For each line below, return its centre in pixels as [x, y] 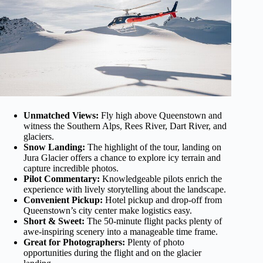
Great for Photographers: [74, 242]
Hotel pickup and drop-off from [162, 200]
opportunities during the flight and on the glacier [112, 253]
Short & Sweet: [54, 221]
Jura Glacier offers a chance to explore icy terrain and [122, 158]
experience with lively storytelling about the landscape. [125, 190]
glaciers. [39, 137]
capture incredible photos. [71, 168]
